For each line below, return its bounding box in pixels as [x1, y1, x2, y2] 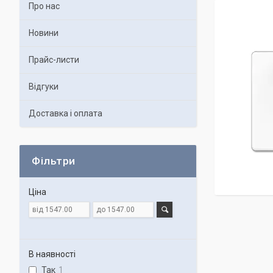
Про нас [29, 1, 60, 11]
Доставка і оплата [29, 108, 102, 118]
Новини [29, 28, 58, 38]
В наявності [29, 249, 76, 259]
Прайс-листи [29, 55, 79, 65]
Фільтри [32, 155, 76, 167]
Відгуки [29, 82, 58, 91]
